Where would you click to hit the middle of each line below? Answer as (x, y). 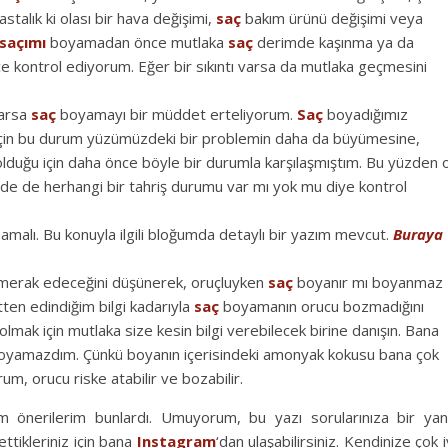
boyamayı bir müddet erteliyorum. (176, 113)
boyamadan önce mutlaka (137, 41)
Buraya (418, 233)
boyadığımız (365, 113)
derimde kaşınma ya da (333, 41)
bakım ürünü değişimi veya (332, 17)
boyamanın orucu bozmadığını (321, 305)
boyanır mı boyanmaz (368, 281)
